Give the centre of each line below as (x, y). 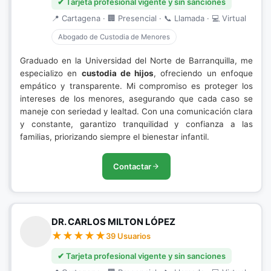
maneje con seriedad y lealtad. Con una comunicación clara (136, 111)
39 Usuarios (128, 236)
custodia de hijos (118, 73)
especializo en (51, 73)
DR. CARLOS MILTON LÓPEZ (113, 222)
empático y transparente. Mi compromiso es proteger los (136, 86)
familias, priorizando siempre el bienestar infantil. (115, 137)
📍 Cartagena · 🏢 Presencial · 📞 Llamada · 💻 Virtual (149, 18)
